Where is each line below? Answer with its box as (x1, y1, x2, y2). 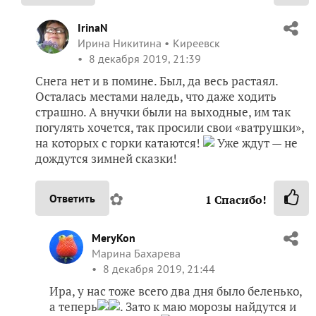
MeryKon (92, 230, 135, 245)
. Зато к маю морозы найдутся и (120, 298, 296, 315)
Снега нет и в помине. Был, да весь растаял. (35, 72, 278, 89)
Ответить (49, 190, 95, 205)
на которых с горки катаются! (35, 134, 203, 151)
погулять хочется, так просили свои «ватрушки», (35, 119, 304, 135)
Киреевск (173, 35, 220, 50)
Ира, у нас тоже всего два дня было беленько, (49, 282, 302, 299)
